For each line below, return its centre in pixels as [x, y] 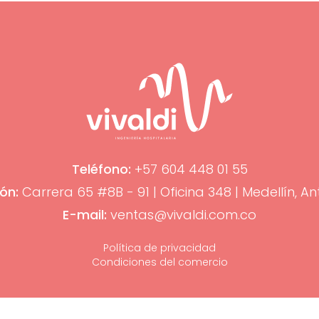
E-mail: [85, 215]
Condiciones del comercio [159, 262]
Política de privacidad [159, 248]
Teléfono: [101, 169]
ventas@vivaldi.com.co [182, 215]
